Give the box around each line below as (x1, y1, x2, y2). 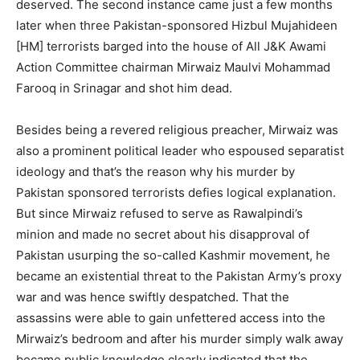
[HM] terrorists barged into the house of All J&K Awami (16, 39, 326, 55)
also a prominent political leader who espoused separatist (16, 143, 344, 159)
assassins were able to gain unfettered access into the (16, 310, 325, 326)
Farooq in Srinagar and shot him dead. (16, 80, 232, 96)
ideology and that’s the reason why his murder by (16, 164, 295, 180)
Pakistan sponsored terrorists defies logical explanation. (16, 185, 336, 201)
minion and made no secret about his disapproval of (16, 227, 309, 243)
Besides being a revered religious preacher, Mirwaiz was (16, 122, 338, 138)
